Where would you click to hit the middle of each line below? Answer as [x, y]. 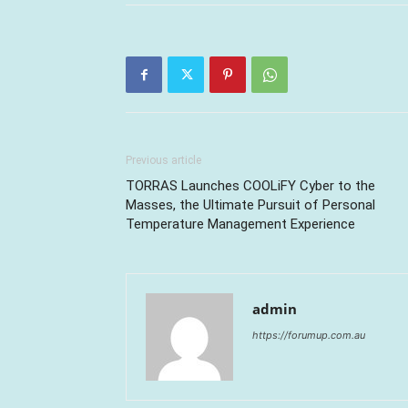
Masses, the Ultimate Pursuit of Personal [250, 205]
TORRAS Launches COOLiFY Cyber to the [250, 186]
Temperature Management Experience [240, 224]
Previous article [163, 160]
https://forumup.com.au [309, 335]
